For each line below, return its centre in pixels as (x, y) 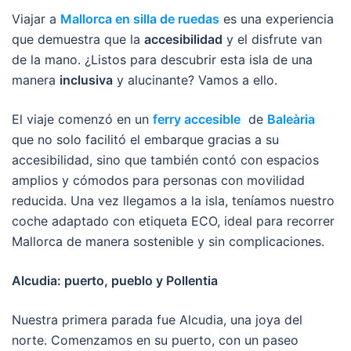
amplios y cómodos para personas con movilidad (158, 180)
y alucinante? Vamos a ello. (195, 80)
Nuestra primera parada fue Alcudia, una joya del (157, 319)
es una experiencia (277, 18)
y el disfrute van (272, 39)
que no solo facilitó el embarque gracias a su (145, 139)
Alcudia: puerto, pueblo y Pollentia (115, 280)
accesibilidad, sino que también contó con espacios (165, 159)
